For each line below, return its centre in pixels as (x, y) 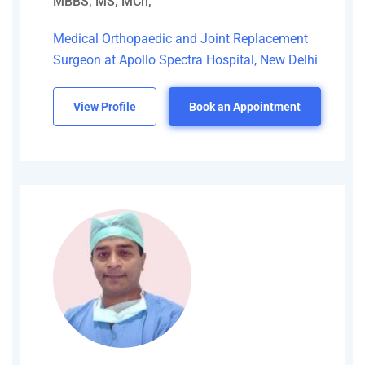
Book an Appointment (245, 107)
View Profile (105, 107)
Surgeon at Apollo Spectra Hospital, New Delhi (185, 60)
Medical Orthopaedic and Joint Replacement (180, 39)
